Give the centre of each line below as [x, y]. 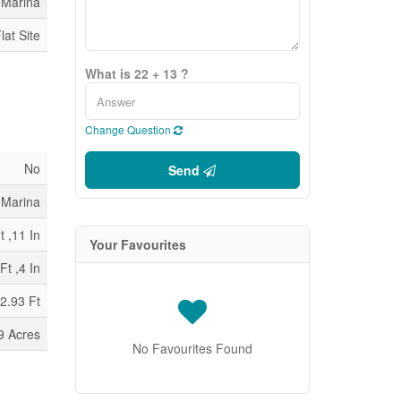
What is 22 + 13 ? [137, 73]
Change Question [129, 129]
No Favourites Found [192, 348]
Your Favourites [137, 244]
